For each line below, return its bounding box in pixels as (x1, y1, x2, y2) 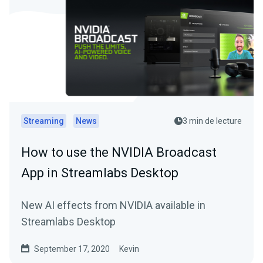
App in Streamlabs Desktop (21, 166, 178, 180)
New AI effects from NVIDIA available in (21, 199, 205, 211)
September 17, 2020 (34, 244, 110, 254)
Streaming (23, 116, 64, 126)
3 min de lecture (183, 116, 242, 126)
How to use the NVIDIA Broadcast (21, 145, 217, 160)
